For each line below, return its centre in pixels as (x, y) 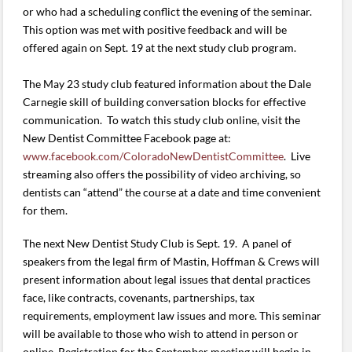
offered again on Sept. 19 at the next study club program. (160, 48)
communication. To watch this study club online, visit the (162, 120)
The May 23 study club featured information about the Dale (167, 84)
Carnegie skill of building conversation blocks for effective (165, 102)
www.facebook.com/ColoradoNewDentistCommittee (154, 156)
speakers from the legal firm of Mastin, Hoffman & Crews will (172, 261)
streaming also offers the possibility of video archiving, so (162, 174)
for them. (46, 211)
